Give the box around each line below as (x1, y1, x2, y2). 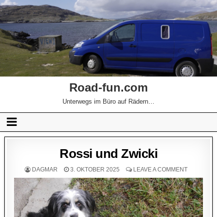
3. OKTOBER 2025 (69, 166, 120, 173)
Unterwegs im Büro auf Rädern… (62, 97, 155, 105)
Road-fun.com (69, 80, 148, 94)
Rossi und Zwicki (60, 146, 157, 161)
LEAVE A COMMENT (133, 166, 187, 173)
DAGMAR (32, 166, 58, 173)
